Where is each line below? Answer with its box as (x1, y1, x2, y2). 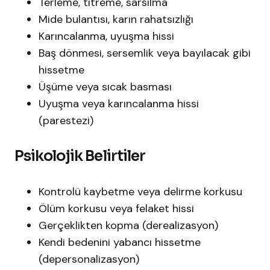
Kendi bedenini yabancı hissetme (39, 235, 201, 250)
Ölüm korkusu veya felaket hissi (39, 201, 194, 216)
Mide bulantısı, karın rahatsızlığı (39, 12, 193, 27)
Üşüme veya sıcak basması (39, 80, 172, 95)
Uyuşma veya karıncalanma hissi (39, 96, 199, 111)
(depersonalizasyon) (39, 252, 139, 267)
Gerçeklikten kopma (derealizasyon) (39, 218, 218, 233)
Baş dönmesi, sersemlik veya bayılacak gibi (39, 46, 251, 61)
